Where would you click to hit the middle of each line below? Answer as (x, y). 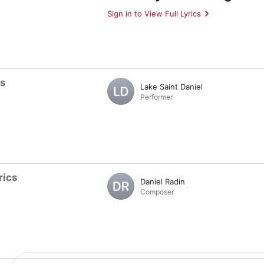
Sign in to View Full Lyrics (154, 13)
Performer (156, 97)
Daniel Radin (163, 181)
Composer (157, 192)
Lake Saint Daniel (171, 86)
